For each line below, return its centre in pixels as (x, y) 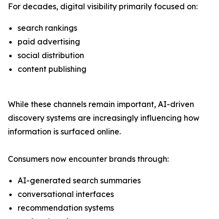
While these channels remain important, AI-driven (101, 104)
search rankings (47, 28)
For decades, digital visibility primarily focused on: (103, 6)
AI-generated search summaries (79, 180)
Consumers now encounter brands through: (88, 159)
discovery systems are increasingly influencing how (104, 118)
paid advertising (49, 42)
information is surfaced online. (64, 131)
